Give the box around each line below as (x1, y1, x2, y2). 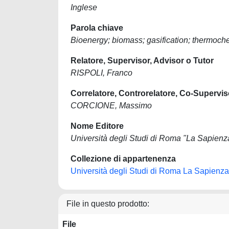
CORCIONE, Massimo (71, 101, 152, 110)
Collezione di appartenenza (71, 154, 176, 163)
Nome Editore (71, 122, 124, 130)
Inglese (71, 3, 97, 12)
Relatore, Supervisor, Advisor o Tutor (71, 56, 214, 65)
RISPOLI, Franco (71, 68, 132, 77)
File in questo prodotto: (66, 199, 149, 208)
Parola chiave (71, 24, 123, 32)
